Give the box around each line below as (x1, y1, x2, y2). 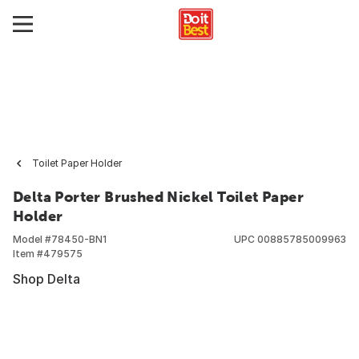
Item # (13, 248, 43, 260)
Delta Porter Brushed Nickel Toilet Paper (13, 188, 304, 205)
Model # (13, 233, 51, 245)
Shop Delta (13, 271, 80, 287)
